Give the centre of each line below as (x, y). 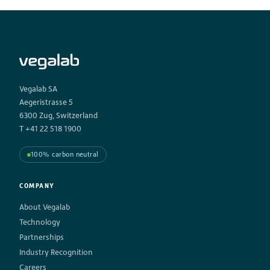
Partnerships (42, 237)
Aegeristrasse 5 (46, 102)
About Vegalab (45, 207)
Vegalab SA (38, 89)
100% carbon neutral (65, 155)
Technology (40, 222)
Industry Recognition (56, 253)
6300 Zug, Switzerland (58, 116)
